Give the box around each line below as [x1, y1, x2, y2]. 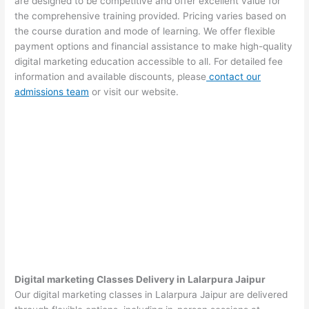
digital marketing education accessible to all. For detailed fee [14, 56, 283, 68]
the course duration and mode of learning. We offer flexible [14, 26, 276, 37]
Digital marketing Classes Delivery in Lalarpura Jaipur [14, 274, 266, 286]
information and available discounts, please [14, 71, 207, 83]
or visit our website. [89, 86, 179, 98]
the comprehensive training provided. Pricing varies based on [14, 10, 287, 22]
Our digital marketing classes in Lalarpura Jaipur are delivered [14, 289, 288, 301]
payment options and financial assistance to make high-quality [14, 41, 293, 52]
